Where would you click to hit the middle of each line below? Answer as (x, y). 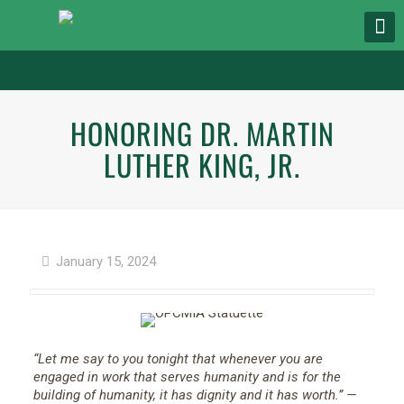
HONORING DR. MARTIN (202, 133)
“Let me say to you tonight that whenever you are (178, 359)
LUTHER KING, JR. (202, 165)
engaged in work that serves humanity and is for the (187, 377)
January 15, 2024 (106, 262)
